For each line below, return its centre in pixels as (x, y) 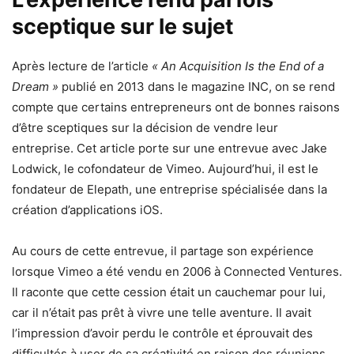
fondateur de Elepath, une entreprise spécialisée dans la (169, 189)
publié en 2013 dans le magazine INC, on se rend (197, 86)
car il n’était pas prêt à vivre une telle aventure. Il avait (162, 312)
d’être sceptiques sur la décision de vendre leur (145, 127)
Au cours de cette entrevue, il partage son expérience (163, 250)
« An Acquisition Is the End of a (238, 66)
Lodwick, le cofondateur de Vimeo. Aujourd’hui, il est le (165, 168)
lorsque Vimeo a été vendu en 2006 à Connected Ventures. (177, 271)
